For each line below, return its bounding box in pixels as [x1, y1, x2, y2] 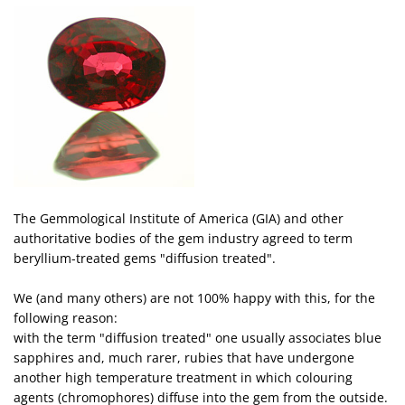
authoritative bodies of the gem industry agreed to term [14, 230, 353, 247]
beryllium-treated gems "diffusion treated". [14, 250, 276, 267]
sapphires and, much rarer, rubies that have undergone [14, 349, 354, 366]
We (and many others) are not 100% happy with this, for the [14, 289, 375, 306]
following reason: [14, 309, 118, 326]
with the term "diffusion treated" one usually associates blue [14, 329, 381, 346]
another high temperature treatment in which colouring [14, 369, 353, 386]
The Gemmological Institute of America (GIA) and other [14, 210, 344, 227]
